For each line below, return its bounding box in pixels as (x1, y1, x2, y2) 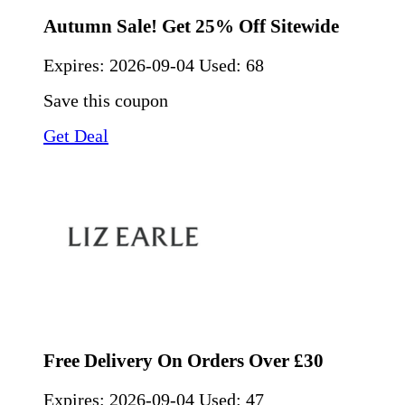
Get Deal (43, 125, 108, 146)
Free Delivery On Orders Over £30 (43, 349, 324, 372)
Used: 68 (199, 54, 264, 75)
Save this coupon (43, 89, 168, 110)
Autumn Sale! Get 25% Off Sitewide (43, 14, 339, 37)
